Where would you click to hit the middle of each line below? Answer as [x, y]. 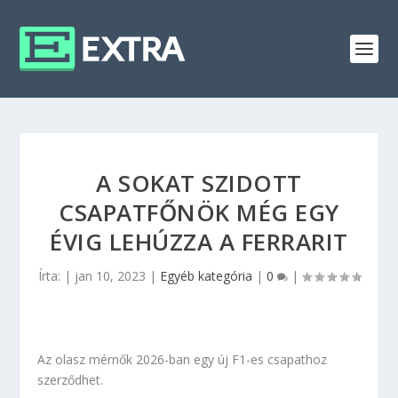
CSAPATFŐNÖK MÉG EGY [199, 212]
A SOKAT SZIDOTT [199, 183]
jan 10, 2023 [110, 276]
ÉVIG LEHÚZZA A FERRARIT [199, 242]
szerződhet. [71, 380]
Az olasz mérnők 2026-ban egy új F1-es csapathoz [183, 359]
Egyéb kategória [206, 276]
